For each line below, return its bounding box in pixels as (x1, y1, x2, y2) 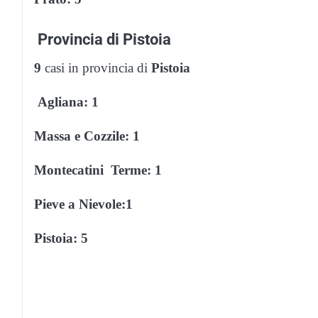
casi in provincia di (45, 60, 151, 75)
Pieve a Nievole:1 (34, 196, 133, 212)
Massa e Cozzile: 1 (34, 128, 140, 143)
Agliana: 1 (38, 94, 99, 109)
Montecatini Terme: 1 (34, 162, 162, 177)
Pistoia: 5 (34, 230, 88, 246)
